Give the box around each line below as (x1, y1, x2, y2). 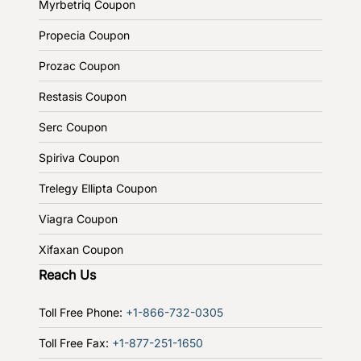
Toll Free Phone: (39, 305, 126, 319)
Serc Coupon (39, 119, 107, 134)
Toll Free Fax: (39, 335, 112, 350)
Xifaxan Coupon (39, 242, 123, 256)
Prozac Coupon (39, 58, 120, 73)
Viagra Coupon (39, 211, 118, 226)
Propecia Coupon (39, 27, 130, 42)
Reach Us (39, 266, 96, 283)
